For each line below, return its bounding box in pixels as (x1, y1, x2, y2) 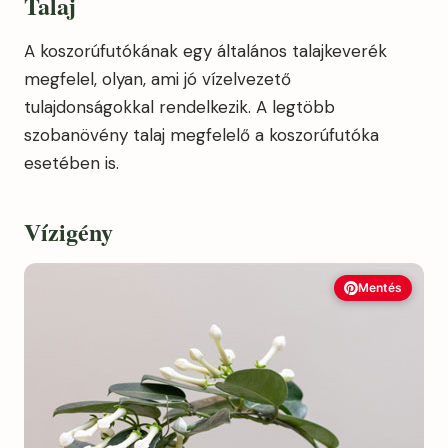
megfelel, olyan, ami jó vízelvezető (24, 68, 291, 90)
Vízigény (24, 214, 113, 249)
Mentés (358, 280, 402, 295)
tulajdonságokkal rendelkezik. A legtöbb (24, 96, 335, 118)
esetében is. (24, 152, 119, 174)
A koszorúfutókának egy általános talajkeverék (24, 40, 387, 62)
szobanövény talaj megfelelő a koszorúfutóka (24, 124, 379, 146)
